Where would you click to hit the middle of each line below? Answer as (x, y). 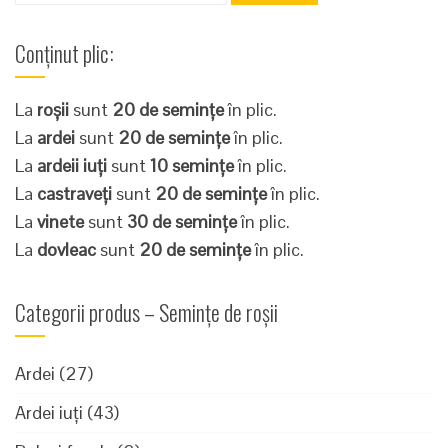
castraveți (74, 193)
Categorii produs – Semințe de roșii (146, 311)
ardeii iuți (72, 165)
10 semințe (192, 165)
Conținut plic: (64, 52)
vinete (60, 221)
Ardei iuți (49, 412)
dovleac (66, 249)
